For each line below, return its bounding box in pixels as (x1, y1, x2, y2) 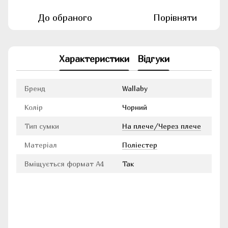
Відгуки (137, 53, 169, 64)
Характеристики (59, 53, 129, 64)
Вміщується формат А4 (24, 159, 104, 168)
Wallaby (122, 84, 148, 93)
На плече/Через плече (122, 122, 201, 131)
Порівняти (153, 12, 197, 23)
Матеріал (24, 140, 57, 150)
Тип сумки (24, 122, 59, 131)
